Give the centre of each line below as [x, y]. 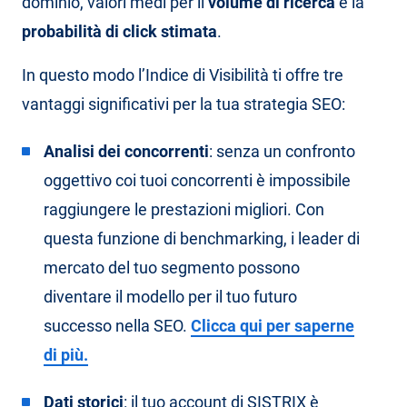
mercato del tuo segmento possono [172, 268]
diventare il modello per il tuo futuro [170, 297]
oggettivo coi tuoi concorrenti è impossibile [197, 181]
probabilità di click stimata [119, 32]
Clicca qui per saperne [273, 326]
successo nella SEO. [117, 326]
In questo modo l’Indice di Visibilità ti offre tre [183, 75]
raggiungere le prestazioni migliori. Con [184, 210]
